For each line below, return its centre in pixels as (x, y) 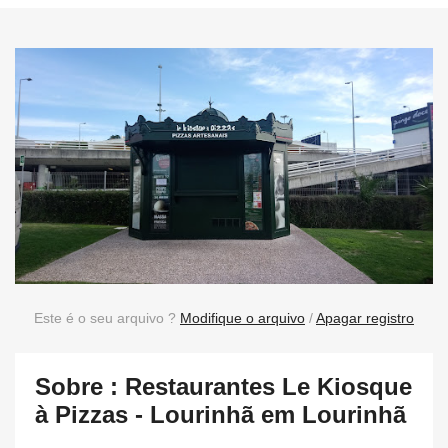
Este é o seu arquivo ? (107, 317)
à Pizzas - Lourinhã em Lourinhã (220, 414)
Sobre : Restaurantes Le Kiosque (223, 386)
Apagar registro (365, 317)
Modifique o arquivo (242, 317)
